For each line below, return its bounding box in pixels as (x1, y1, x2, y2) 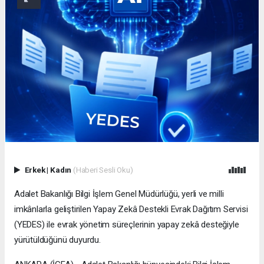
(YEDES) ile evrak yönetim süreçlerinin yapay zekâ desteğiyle (14, 219, 239, 230)
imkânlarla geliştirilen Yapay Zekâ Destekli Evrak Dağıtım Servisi (14, 204, 248, 215)
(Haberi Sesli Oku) (72, 165, 133, 175)
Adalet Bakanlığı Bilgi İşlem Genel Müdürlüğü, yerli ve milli (14, 189, 224, 200)
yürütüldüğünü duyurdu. (14, 235, 101, 246)
